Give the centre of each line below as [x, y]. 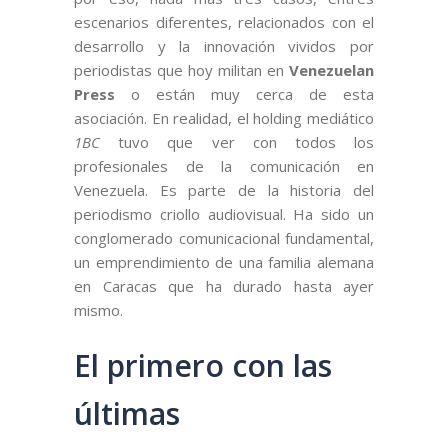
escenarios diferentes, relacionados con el [224, 21]
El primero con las [203, 365]
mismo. [98, 309]
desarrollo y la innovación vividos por [224, 45]
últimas [127, 413]
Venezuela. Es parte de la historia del [224, 189]
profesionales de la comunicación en [224, 165]
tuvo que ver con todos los [237, 141]
